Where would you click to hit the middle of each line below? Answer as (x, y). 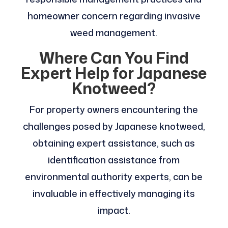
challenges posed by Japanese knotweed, (114, 126)
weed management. (114, 33)
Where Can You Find (114, 58)
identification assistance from (114, 160)
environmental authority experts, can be (114, 177)
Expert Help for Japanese (114, 73)
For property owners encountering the (114, 110)
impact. (114, 210)
